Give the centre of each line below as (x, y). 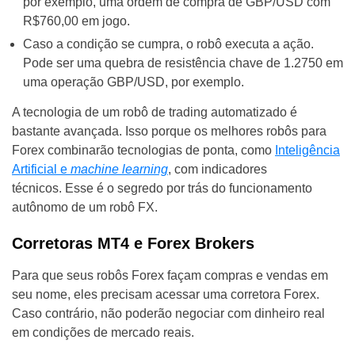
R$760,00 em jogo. (76, 21)
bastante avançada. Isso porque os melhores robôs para (169, 132)
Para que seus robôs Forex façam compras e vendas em (170, 276)
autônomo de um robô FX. (85, 208)
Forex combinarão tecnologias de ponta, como (143, 151)
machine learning (119, 170)
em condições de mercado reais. (103, 333)
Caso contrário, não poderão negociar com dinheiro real (168, 314)
